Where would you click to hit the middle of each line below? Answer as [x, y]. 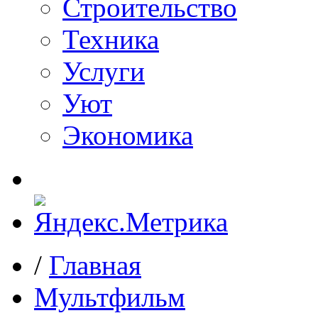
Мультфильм [110, 297]
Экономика [128, 135]
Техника [111, 39]
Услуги [104, 71]
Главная [95, 265]
